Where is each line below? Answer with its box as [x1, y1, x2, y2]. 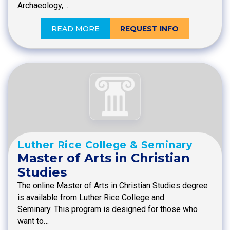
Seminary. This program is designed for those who [17, 204, 198, 215]
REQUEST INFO [120, 24, 179, 33]
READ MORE [51, 24, 100, 33]
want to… [17, 216, 49, 226]
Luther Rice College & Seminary [17, 139, 193, 151]
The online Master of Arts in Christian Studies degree [17, 181, 208, 191]
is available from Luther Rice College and [17, 193, 164, 203]
